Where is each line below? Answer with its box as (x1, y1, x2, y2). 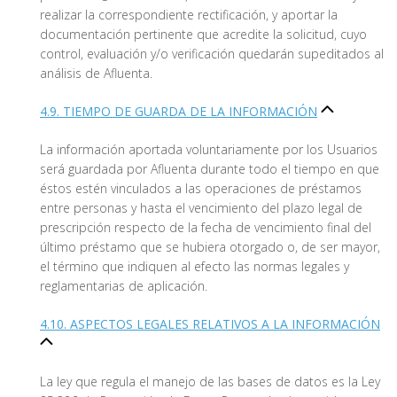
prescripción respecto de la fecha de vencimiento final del (40, 219, 371, 237)
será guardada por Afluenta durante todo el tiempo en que (40, 160, 379, 178)
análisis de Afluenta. (40, 65, 152, 82)
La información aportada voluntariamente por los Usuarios (40, 141, 378, 159)
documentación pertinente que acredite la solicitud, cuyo (40, 26, 367, 43)
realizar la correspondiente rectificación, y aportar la (40, 6, 338, 24)
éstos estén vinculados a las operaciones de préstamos (40, 180, 362, 198)
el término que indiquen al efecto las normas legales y (40, 258, 349, 276)
